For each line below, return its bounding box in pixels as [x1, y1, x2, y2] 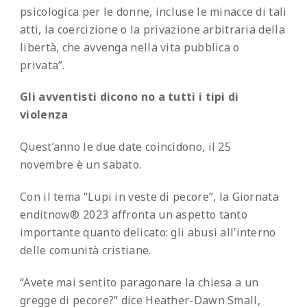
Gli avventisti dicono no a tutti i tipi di [20, 89, 239, 105]
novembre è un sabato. [20, 157, 142, 173]
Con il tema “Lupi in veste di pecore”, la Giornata [20, 188, 279, 204]
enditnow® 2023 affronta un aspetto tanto [20, 206, 247, 222]
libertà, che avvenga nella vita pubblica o [20, 39, 240, 55]
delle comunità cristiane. [20, 242, 151, 258]
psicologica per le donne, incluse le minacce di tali [20, 3, 287, 19]
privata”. [20, 57, 65, 73]
